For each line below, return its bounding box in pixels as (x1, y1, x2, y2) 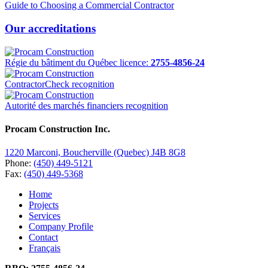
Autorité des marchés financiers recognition (5, 100, 168, 111)
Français (29, 243, 60, 254)
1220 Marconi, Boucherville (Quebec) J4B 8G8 (5, 147, 185, 158)
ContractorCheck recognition (5, 78, 114, 89)
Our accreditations (5, 22, 96, 35)
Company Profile (29, 221, 93, 232)
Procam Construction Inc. (5, 124, 110, 135)
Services (29, 211, 60, 221)
